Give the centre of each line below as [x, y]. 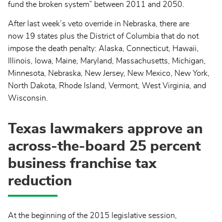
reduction [40, 181]
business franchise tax [82, 163]
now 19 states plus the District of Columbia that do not [103, 36]
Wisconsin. [28, 98]
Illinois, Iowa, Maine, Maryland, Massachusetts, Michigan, [107, 61]
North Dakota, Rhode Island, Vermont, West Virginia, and [107, 86]
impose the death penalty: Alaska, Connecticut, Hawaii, [103, 49]
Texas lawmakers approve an [105, 129]
